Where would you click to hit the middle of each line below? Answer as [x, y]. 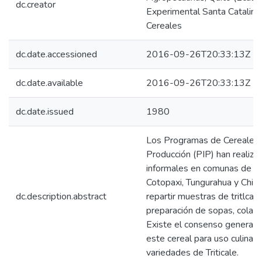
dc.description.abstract [61, 196]
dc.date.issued [45, 112]
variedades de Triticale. [192, 253]
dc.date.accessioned [56, 54]
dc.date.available [49, 83]
